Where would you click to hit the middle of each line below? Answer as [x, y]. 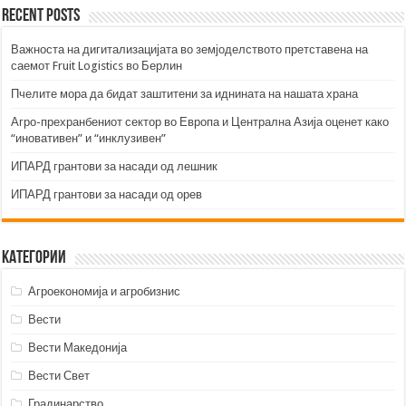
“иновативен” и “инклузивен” [89, 139]
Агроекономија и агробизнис [105, 292]
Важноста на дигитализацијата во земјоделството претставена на [190, 50]
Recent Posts [41, 17]
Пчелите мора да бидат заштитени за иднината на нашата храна [185, 94]
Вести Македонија [78, 348]
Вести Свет [59, 376]
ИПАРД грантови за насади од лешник [115, 167]
